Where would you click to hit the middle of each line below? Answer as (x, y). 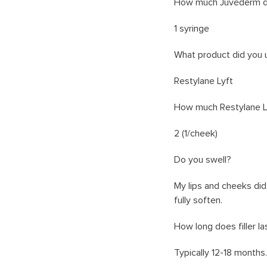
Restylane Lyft (204, 81)
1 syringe (192, 28)
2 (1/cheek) (196, 133)
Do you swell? (203, 159)
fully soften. (198, 200)
